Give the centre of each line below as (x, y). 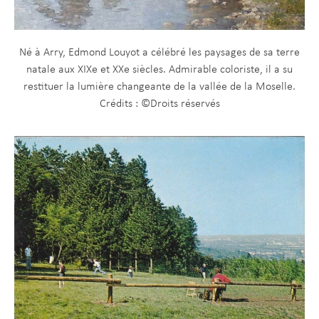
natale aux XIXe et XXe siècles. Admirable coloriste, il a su (159, 70)
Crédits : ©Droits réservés (159, 104)
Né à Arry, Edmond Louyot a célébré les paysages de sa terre (159, 53)
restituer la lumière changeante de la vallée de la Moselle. (159, 87)
